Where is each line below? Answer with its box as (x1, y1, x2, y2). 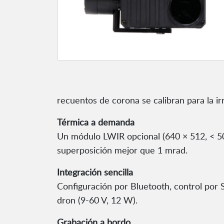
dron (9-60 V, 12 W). (57, 194, 137, 206)
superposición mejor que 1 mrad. (57, 144, 187, 156)
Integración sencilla (57, 166, 133, 178)
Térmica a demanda (57, 116, 134, 128)
